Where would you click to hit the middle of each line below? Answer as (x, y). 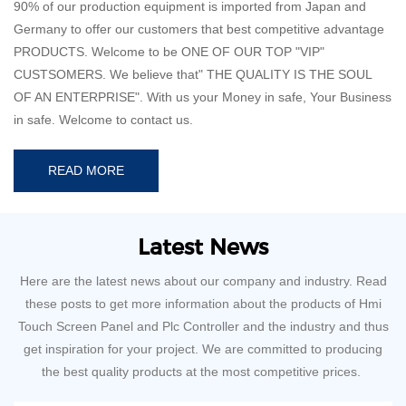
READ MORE (86, 171)
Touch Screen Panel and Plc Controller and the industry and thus (203, 327)
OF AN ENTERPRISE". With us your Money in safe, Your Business (203, 97)
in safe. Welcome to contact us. (103, 120)
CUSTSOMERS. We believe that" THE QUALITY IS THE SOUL (193, 75)
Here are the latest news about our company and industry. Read (203, 281)
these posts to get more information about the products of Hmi (203, 304)
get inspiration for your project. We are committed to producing (203, 349)
